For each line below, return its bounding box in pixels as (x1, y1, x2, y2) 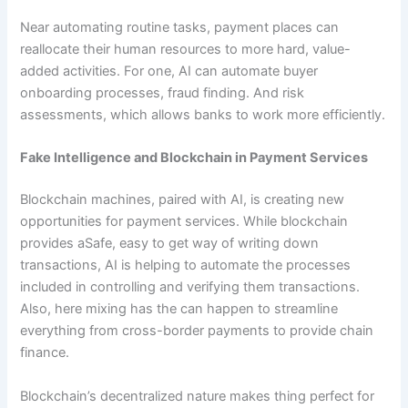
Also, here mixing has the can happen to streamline (20, 301, 339, 318)
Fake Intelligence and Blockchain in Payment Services (20, 149, 369, 167)
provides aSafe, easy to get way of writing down (20, 235, 320, 252)
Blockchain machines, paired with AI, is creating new (20, 191, 345, 209)
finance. (20, 344, 70, 362)
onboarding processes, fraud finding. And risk (20, 84, 305, 101)
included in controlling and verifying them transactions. (20, 279, 361, 296)
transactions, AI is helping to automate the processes (20, 257, 352, 274)
